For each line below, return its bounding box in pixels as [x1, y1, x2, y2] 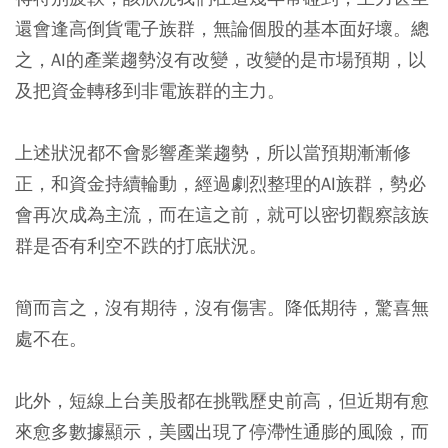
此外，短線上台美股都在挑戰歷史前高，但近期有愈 [15, 388, 429, 412]
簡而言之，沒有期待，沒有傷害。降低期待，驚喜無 [15, 295, 429, 319]
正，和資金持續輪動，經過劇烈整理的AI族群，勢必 [15, 171, 426, 195]
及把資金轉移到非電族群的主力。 [15, 78, 285, 102]
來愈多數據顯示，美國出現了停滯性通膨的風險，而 [15, 419, 429, 443]
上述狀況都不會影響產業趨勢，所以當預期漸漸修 [15, 140, 411, 164]
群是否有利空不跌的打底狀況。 [15, 233, 267, 257]
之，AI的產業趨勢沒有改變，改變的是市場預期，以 [15, 47, 426, 71]
